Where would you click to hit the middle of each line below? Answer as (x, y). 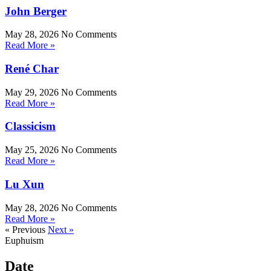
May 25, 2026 (33, 150)
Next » (61, 229)
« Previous (25, 229)
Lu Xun (24, 184)
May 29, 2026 (33, 92)
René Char (32, 69)
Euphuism (24, 240)
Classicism (30, 126)
